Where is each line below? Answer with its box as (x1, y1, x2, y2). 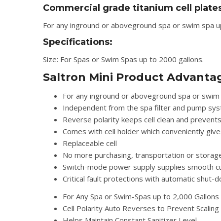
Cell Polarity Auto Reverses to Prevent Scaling (63, 203, 219, 213)
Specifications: (43, 37, 112, 47)
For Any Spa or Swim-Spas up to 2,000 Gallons (63, 191, 219, 201)
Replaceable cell (63, 138, 117, 148)
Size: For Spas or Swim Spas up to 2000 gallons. (43, 54, 204, 64)
